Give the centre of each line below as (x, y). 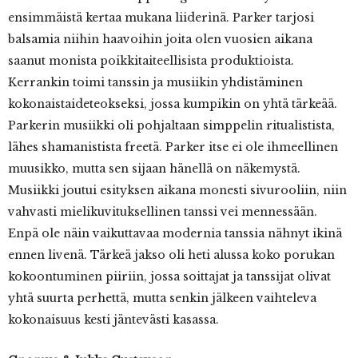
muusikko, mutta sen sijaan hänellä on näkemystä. (154, 169)
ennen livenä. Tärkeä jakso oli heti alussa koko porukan (171, 255)
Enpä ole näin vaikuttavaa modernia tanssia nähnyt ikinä (175, 234)
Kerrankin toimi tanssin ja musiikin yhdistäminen (155, 83)
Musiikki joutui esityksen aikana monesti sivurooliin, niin (177, 191)
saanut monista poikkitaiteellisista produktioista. (151, 61)
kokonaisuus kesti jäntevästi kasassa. (113, 320)
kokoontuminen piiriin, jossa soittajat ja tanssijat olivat (169, 277)
